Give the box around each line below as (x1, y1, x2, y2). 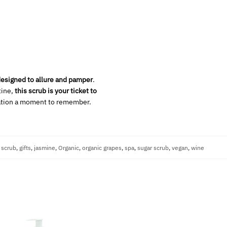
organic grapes (82, 143, 122, 152)
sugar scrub (137, 143, 169, 152)
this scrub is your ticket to (14, 86, 97, 95)
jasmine (34, 143, 55, 152)
